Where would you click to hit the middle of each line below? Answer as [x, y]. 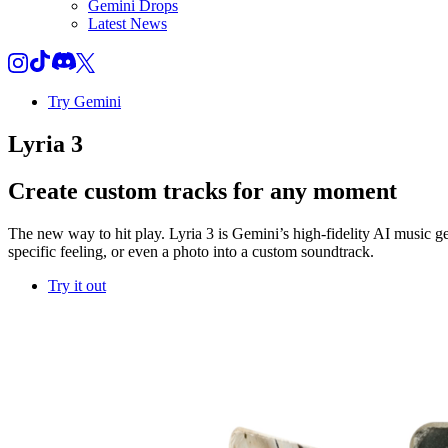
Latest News [127, 23]
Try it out [77, 285]
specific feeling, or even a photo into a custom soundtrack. [191, 251]
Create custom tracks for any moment [202, 190]
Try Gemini [84, 101]
